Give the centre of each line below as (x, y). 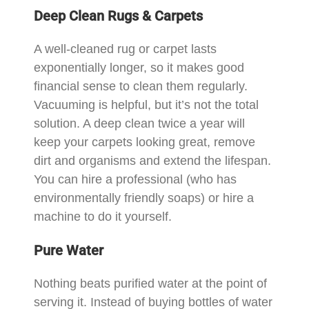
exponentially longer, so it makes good (139, 67)
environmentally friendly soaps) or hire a (144, 198)
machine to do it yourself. (103, 216)
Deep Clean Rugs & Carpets (119, 16)
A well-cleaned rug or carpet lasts (126, 49)
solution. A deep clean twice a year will (140, 123)
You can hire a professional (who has (136, 179)
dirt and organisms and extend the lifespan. (153, 160)
